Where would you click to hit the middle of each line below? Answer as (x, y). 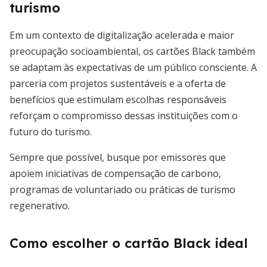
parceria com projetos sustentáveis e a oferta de (118, 83)
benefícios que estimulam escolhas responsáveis (118, 100)
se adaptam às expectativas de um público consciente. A (133, 67)
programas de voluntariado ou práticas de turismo (122, 190)
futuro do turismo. (51, 132)
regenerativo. (40, 206)
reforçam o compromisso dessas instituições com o (124, 116)
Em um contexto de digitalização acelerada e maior (122, 35)
